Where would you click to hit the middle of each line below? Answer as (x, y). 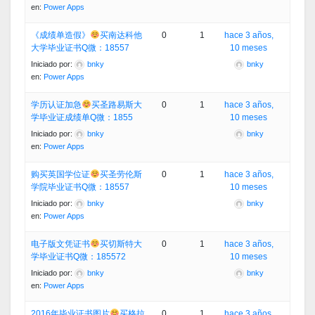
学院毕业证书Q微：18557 (80, 187)
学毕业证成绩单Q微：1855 (82, 118)
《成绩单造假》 (60, 36)
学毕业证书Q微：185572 (78, 257)
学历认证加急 (56, 105)
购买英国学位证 (60, 175)
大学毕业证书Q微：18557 (80, 48)
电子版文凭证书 (60, 244)
